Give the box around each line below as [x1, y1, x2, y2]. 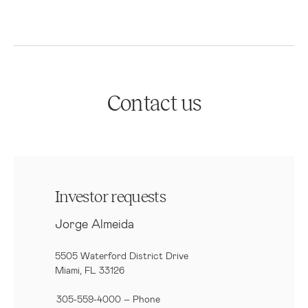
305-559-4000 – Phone [56, 293, 163, 305]
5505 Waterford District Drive [55, 250, 188, 261]
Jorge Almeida [55, 216, 134, 231]
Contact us [107, 93, 201, 115]
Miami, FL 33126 [55, 264, 124, 276]
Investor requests [55, 189, 166, 206]
